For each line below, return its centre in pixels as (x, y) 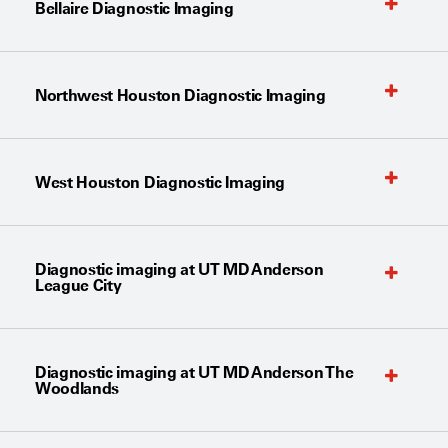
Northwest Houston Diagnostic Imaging (180, 95)
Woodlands (77, 388)
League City (78, 285)
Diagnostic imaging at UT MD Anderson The (194, 372)
